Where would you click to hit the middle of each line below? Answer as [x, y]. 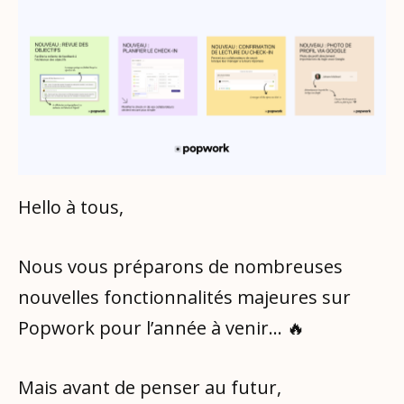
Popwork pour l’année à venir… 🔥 [161, 327]
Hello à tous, [71, 207]
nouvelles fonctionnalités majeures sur [184, 297]
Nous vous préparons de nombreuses [180, 266]
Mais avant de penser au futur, [150, 387]
